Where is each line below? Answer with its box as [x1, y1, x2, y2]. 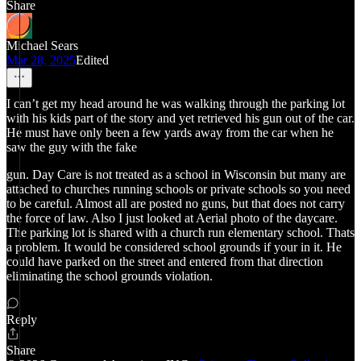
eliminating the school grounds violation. [6, 269, 213, 283]
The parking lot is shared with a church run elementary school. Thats [6, 226, 355, 239]
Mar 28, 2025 [6, 53, 76, 67]
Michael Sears [6, 39, 78, 52]
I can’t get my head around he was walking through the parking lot [6, 97, 345, 110]
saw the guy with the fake [6, 140, 137, 154]
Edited [76, 53, 109, 67]
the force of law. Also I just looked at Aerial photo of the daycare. [6, 211, 338, 225]
